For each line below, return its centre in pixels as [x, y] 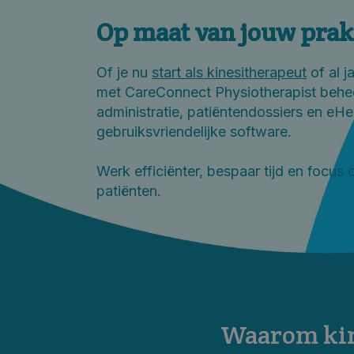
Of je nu [124, 72]
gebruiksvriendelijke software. [194, 131]
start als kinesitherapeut [229, 72]
